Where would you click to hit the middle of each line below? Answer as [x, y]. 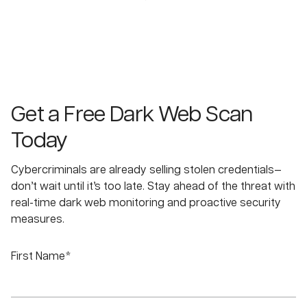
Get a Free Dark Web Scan [132, 115]
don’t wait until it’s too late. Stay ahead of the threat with [153, 187]
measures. [38, 220]
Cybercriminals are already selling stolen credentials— [146, 171]
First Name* [41, 257]
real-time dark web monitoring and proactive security [146, 204]
